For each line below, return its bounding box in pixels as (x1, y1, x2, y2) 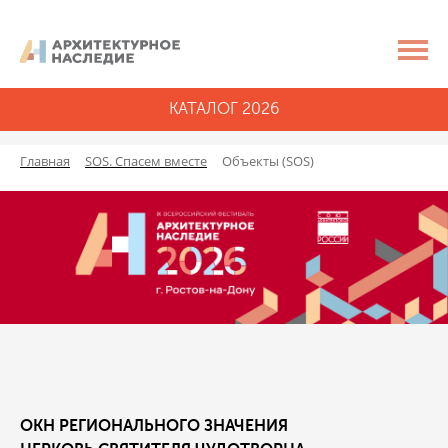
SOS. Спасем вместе (85, 152, 207, 171)
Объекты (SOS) (222, 152, 314, 171)
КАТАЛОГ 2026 (169, 100, 279, 119)
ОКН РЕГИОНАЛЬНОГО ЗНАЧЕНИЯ (20, 417, 288, 436)
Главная (20, 152, 70, 171)
